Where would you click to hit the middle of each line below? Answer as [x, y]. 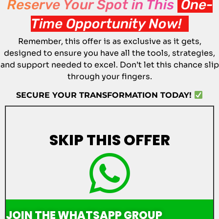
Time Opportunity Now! [109, 24]
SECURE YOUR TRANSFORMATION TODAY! [105, 95]
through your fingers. [109, 77]
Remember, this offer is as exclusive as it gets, [109, 41]
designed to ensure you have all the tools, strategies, [109, 53]
